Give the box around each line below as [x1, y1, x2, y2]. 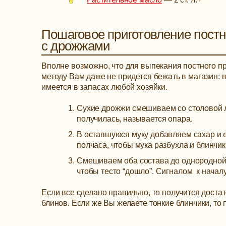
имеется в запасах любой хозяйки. [41, 83, 167, 92]
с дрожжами [41, 38, 110, 54]
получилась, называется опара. [77, 115, 193, 124]
